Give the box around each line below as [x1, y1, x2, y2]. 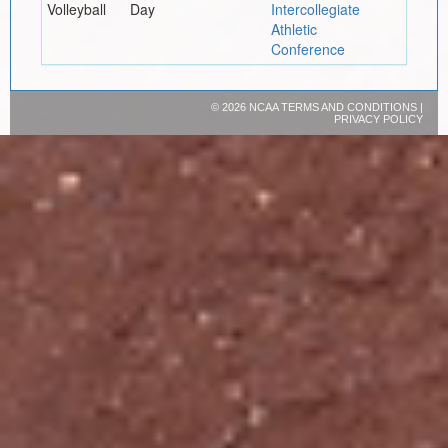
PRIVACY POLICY [333, 112, 423, 125]
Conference [270, 38, 345, 59]
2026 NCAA [221, 100, 281, 113]
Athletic [270, 18, 317, 39]
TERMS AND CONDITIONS [280, 100, 417, 113]
